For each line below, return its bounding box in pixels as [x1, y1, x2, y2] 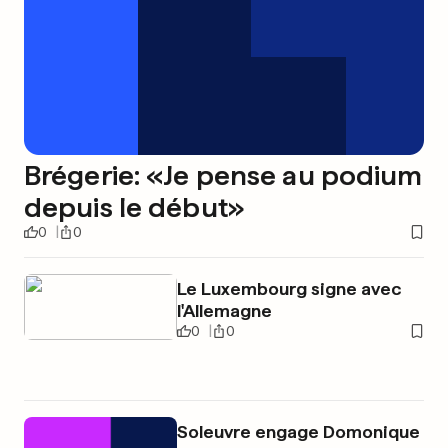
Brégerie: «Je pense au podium [24, 158, 423, 193]
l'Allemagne [176, 300, 272, 322]
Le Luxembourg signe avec [176, 278, 401, 300]
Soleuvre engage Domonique [176, 421, 420, 443]
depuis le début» [24, 190, 244, 225]
